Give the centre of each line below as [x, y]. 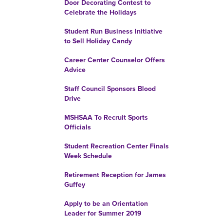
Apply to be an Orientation [106, 204]
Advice [75, 70]
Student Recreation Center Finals [117, 146]
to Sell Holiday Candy [98, 41]
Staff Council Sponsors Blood [110, 89]
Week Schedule [88, 156]
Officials [78, 127]
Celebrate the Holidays [100, 12]
